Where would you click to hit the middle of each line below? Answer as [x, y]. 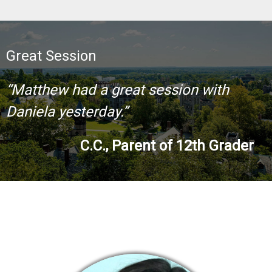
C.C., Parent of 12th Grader [167, 146]
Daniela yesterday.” [67, 112]
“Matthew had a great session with [117, 90]
